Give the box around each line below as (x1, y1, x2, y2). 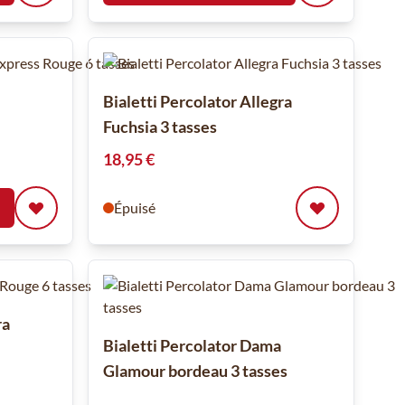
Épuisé (113, 199, 155, 217)
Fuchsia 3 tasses (102, 117, 217, 137)
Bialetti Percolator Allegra (102, 91, 292, 112)
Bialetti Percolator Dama (102, 335, 281, 356)
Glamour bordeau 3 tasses (102, 361, 287, 381)
